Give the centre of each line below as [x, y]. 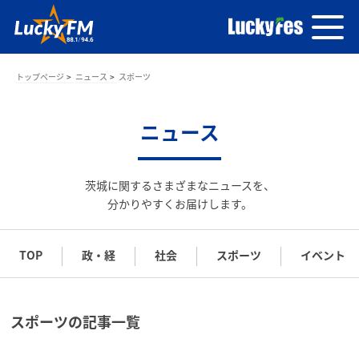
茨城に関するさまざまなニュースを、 [179, 185]
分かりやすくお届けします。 [179, 203]
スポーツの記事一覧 [76, 321]
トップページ [40, 77]
